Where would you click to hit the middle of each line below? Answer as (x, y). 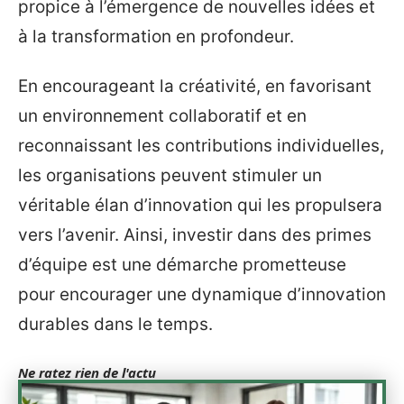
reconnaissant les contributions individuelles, (201, 146)
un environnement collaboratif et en (162, 116)
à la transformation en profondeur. (156, 36)
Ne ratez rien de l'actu (87, 372)
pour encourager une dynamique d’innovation (202, 294)
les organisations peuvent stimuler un (170, 175)
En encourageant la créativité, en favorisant (195, 86)
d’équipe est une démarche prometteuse (182, 265)
